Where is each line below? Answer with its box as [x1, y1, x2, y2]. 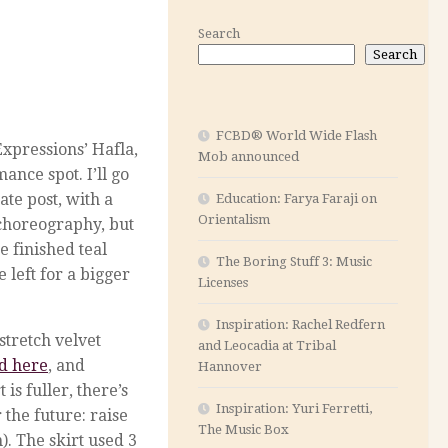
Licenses [198, 274, 248, 290]
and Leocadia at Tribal [198, 337, 336, 353]
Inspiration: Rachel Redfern [216, 316, 385, 332]
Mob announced [198, 148, 299, 164]
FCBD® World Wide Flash [216, 127, 377, 143]
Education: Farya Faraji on [216, 190, 377, 206]
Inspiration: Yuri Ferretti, [216, 400, 372, 416]
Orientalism [198, 211, 270, 227]
